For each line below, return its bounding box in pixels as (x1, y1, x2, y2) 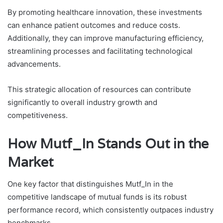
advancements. (7, 59, 61, 69)
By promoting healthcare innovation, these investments (7, 7, 202, 17)
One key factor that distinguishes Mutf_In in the (7, 179, 173, 189)
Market (7, 153, 53, 171)
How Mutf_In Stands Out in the (7, 134, 209, 152)
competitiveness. (7, 110, 68, 120)
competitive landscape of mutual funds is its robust (7, 192, 187, 202)
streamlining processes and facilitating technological (7, 46, 193, 56)
